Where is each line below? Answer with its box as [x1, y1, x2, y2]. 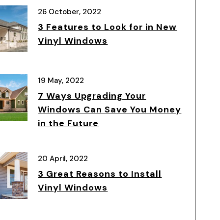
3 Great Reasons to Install [38, 168, 162, 180]
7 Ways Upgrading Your [38, 90, 146, 102]
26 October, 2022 [38, 7, 102, 17]
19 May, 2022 [38, 76, 84, 85]
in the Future [38, 117, 99, 129]
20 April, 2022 [38, 154, 88, 164]
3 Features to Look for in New [38, 21, 177, 33]
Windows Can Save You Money [38, 104, 182, 115]
